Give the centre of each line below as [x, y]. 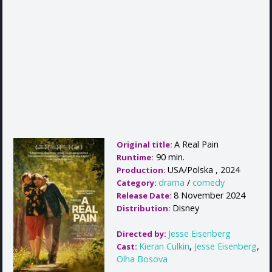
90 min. [169, 157]
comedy [209, 183]
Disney [186, 208]
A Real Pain [196, 144]
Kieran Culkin [164, 246]
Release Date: [145, 196]
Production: [142, 170]
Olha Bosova [142, 259]
